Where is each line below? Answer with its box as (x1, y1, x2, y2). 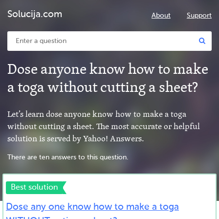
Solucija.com (7, 10, 62, 19)
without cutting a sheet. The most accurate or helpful (7, 121, 200, 132)
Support (187, 12, 212, 19)
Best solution (11, 184, 58, 192)
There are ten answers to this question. (7, 154, 129, 161)
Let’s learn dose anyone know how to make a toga (7, 109, 186, 120)
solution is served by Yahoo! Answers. (7, 133, 144, 145)
